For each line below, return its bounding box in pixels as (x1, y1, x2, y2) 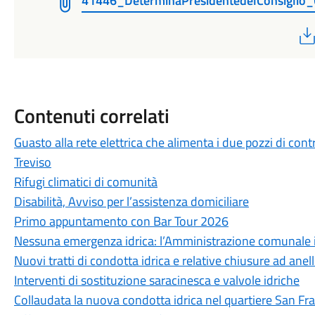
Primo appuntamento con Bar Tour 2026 (13, 212, 229, 231)
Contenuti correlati (13, 101, 169, 131)
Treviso (13, 153, 51, 172)
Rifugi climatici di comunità (13, 172, 157, 191)
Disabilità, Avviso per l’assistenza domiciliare (13, 192, 249, 211)
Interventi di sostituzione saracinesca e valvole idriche (13, 271, 300, 290)
